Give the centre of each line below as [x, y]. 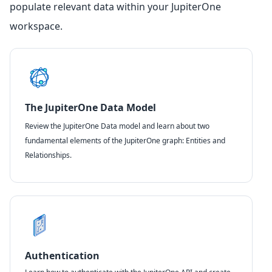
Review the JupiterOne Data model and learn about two [117, 126]
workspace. [36, 26]
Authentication [62, 255]
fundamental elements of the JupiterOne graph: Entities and [125, 140]
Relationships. [48, 155]
